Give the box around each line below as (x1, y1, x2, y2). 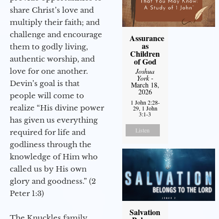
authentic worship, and (10, 54, 95, 64)
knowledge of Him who (10, 152, 98, 162)
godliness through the (10, 140, 91, 150)
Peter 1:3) (10, 189, 44, 198)
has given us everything (10, 115, 98, 125)
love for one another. (10, 66, 88, 76)
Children (130, 48, 160, 60)
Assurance (129, 32, 164, 44)
